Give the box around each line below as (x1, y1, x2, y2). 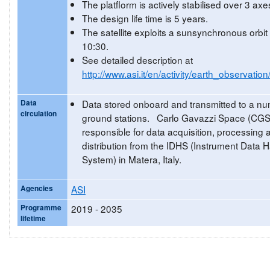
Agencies (20, 182, 53, 193)
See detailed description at (82, 52, 193, 66)
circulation (20, 107, 57, 119)
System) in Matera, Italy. (82, 152, 181, 166)
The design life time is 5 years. (82, 11, 208, 25)
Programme (20, 201, 61, 213)
